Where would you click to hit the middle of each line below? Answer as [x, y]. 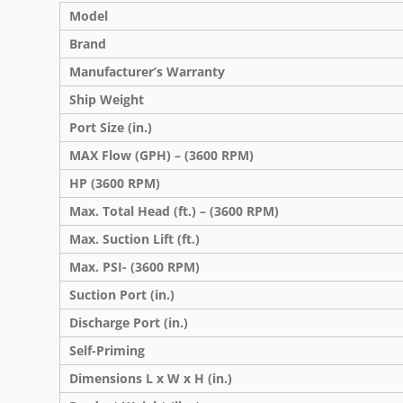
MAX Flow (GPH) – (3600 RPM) [161, 155]
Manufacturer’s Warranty [147, 71]
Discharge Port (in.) [129, 322]
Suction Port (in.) [122, 294]
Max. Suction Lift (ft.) [134, 238]
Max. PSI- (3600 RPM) [134, 266]
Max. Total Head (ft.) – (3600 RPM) [174, 210]
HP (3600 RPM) [115, 183]
